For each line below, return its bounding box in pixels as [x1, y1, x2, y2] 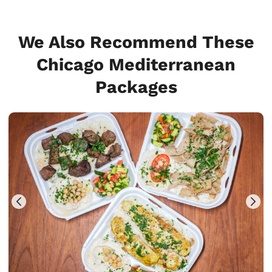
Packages [95, 76, 177, 97]
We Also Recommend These [18, 31, 254, 52]
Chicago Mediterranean [36, 53, 236, 75]
